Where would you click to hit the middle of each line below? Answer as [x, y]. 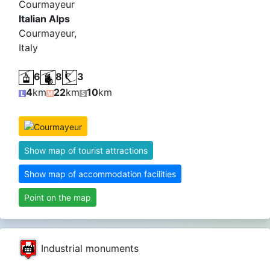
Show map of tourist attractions [86, 150]
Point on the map [58, 197]
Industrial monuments [88, 248]
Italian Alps [44, 19]
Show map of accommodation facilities [100, 174]
